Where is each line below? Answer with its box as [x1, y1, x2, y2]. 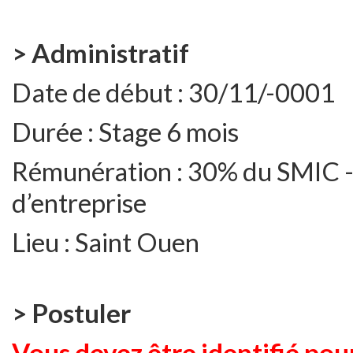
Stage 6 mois [98, 116, 239, 147]
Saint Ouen [75, 226, 199, 258]
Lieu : [12, 226, 75, 258]
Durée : [12, 116, 98, 147]
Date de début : [12, 76, 188, 108]
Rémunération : [12, 155, 188, 187]
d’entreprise [12, 187, 147, 218]
